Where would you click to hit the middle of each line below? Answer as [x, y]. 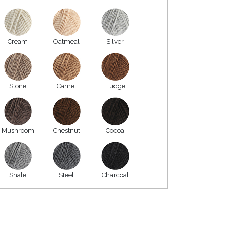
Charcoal [115, 175]
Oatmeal [66, 41]
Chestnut [66, 130]
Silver [115, 41]
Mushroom [18, 130]
